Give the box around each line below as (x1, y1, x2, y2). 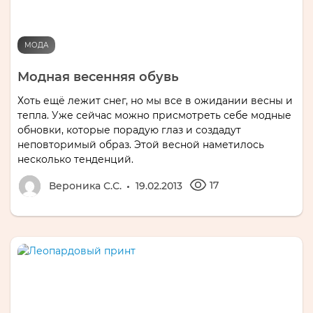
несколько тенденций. (17, 152, 133, 166)
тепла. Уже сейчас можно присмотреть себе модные (17, 108, 291, 122)
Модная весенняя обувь (17, 68, 179, 85)
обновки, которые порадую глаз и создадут (17, 123, 241, 136)
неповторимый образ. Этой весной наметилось (17, 138, 264, 151)
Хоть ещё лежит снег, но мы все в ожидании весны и (17, 94, 293, 107)
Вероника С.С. (49, 179, 122, 192)
